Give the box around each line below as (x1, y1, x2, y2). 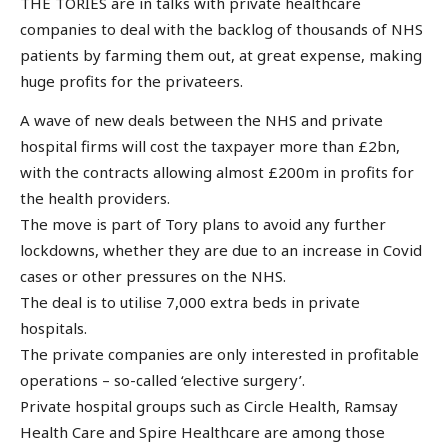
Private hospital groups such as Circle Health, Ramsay (20, 396, 398, 417)
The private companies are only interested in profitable (20, 344, 419, 365)
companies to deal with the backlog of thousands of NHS (20, 18, 423, 39)
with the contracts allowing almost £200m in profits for (20, 162, 414, 183)
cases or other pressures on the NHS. (20, 266, 286, 287)
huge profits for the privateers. (20, 70, 243, 91)
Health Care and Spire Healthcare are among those (20, 422, 385, 443)
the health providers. (20, 188, 170, 209)
